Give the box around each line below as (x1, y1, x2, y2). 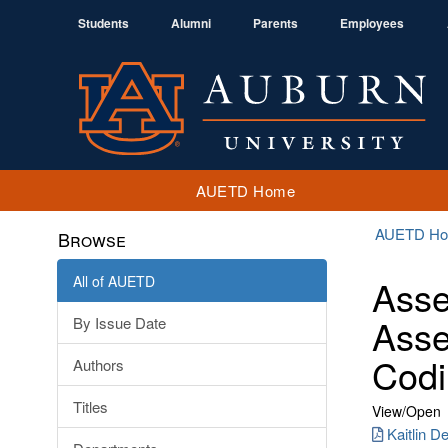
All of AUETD (73, 271, 155, 291)
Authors (73, 354, 124, 375)
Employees (340, 14, 404, 32)
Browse (58, 226, 126, 252)
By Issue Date (73, 312, 166, 333)
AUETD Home (196, 179, 295, 201)
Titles (73, 396, 108, 417)
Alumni (171, 14, 211, 32)
